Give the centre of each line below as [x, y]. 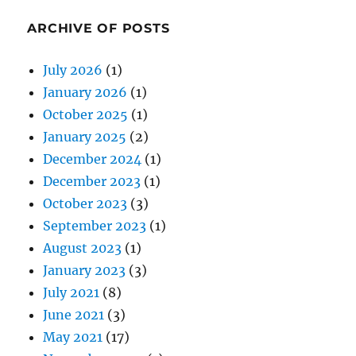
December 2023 [92, 181]
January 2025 [85, 136]
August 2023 [83, 248]
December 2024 [93, 159]
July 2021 [72, 292]
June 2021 [74, 314]
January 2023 [85, 270]
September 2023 [95, 225]
